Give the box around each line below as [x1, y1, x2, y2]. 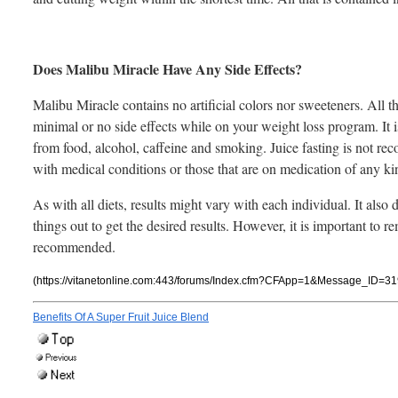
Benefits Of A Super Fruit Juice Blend [33, 311, 209, 324]
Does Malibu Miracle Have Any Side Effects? [33, 59, 302, 80]
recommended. [33, 237, 115, 257]
